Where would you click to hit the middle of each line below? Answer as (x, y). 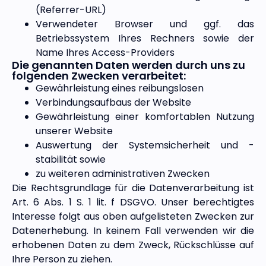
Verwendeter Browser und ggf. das (145, 24)
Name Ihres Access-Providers (105, 53)
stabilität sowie (71, 160)
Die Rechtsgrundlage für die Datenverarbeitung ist (133, 188)
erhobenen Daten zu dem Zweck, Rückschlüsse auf (133, 245)
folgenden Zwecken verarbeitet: (99, 76)
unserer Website (74, 131)
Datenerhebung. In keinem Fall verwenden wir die (133, 231)
